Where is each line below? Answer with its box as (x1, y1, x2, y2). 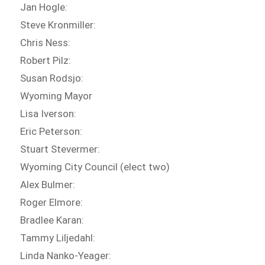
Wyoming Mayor (20, 90, 93, 102)
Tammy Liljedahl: (20, 232, 96, 244)
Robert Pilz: (20, 54, 72, 67)
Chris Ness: (20, 37, 71, 49)
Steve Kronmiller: (20, 19, 96, 31)
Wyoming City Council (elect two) (20, 161, 170, 173)
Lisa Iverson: (20, 108, 77, 120)
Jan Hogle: (20, 1, 68, 14)
